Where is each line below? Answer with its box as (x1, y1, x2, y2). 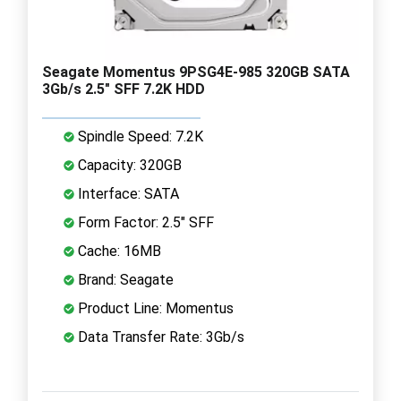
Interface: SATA (74, 184, 179, 202)
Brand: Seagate (74, 270, 174, 288)
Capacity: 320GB (74, 156, 182, 174)
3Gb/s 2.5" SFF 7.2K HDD (42, 80, 205, 98)
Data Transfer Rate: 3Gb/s (74, 328, 244, 346)
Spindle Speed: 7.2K (74, 127, 203, 145)
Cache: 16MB (74, 242, 161, 260)
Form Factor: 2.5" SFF (74, 213, 214, 231)
